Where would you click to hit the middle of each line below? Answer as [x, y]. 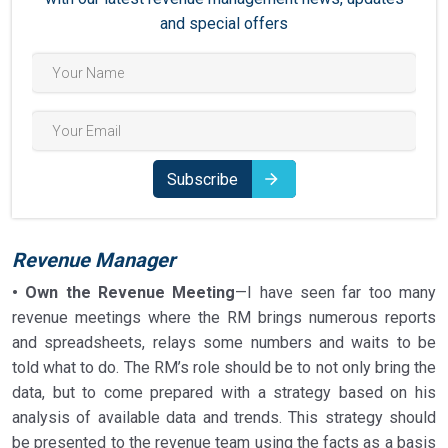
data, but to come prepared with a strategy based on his [224, 392]
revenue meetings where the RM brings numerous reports [224, 317]
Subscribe [202, 179]
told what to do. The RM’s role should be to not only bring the [224, 367]
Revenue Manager [93, 260]
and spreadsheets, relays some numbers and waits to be [224, 342]
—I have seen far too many [336, 292]
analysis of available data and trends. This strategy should [224, 417]
